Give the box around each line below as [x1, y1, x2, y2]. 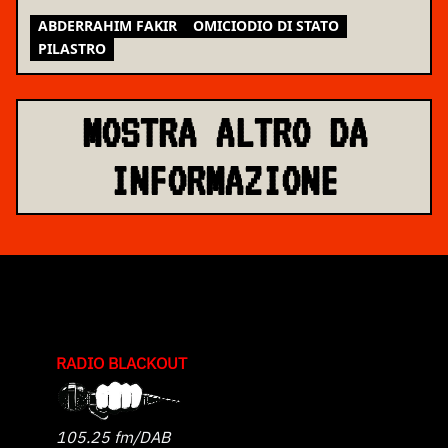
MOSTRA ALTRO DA [81, 108, 367, 157]
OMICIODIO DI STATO [193, 15, 339, 35]
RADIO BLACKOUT [56, 352, 187, 373]
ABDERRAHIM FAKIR [38, 15, 177, 35]
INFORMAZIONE [110, 156, 338, 205]
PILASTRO [38, 38, 106, 58]
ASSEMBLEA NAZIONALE [30, 5, 206, 26]
